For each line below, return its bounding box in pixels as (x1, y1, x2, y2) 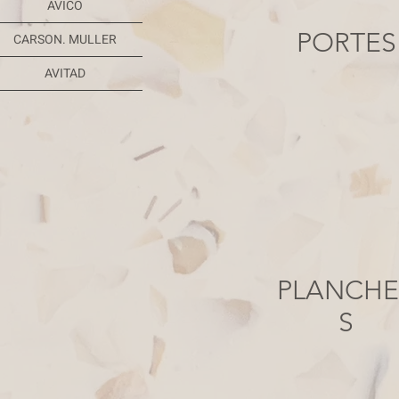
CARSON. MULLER (13, 30, 117, 49)
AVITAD (45, 64, 85, 83)
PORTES (297, 27, 396, 59)
